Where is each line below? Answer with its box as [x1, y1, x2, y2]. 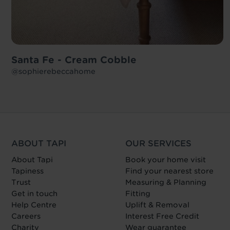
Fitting [125, 189, 150, 198]
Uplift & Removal [125, 200, 189, 209]
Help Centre [11, 200, 56, 209]
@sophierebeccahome [11, 67, 95, 75]
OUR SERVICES [125, 138, 191, 148]
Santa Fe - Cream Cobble [11, 54, 137, 65]
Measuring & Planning [125, 178, 206, 186]
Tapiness [11, 166, 44, 175]
